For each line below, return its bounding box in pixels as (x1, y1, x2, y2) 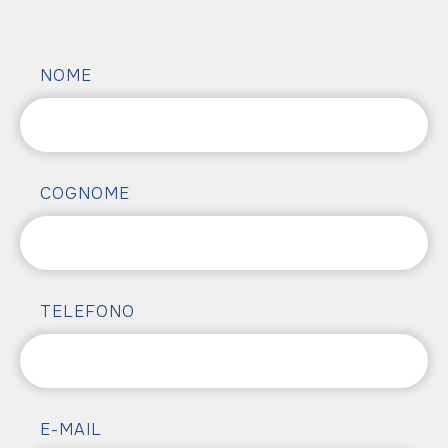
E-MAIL (40, 419, 102, 440)
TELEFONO (40, 301, 135, 322)
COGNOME (40, 183, 130, 204)
